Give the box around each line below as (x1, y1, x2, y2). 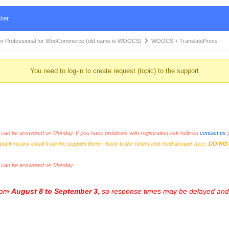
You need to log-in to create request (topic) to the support (30, 67, 199, 75)
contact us (199, 130, 226, 136)
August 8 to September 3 (11, 187, 98, 195)
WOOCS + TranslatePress (151, 38, 218, 44)
